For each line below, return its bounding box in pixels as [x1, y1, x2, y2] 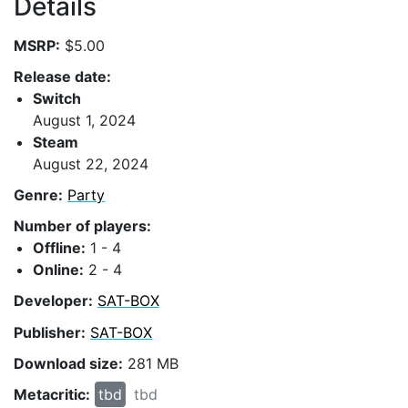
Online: [33, 260, 84, 280]
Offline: [33, 239, 86, 258]
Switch [33, 88, 81, 107]
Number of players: [14, 217, 151, 236]
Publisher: [14, 322, 86, 342]
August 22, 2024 [33, 154, 148, 173]
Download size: [14, 353, 123, 372]
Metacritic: [14, 384, 90, 403]
